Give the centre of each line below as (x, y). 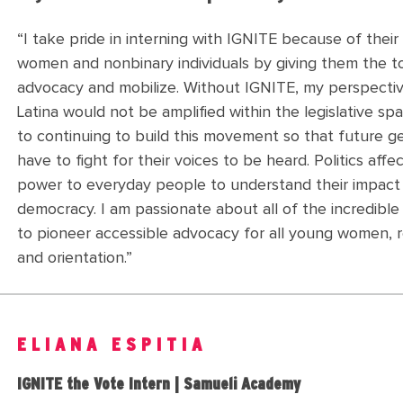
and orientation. (72, 259)
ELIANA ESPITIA (112, 345)
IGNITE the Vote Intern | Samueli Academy (159, 383)
